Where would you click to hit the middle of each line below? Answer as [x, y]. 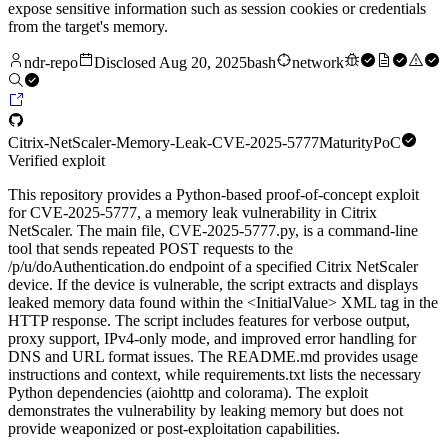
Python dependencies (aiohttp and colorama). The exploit [188, 393]
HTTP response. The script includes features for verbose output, [209, 321]
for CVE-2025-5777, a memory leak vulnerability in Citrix [192, 213]
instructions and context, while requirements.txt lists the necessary [214, 375]
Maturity [346, 143]
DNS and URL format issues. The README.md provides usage [213, 357]
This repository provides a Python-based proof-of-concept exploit [213, 195]
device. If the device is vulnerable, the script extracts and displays [213, 285]
